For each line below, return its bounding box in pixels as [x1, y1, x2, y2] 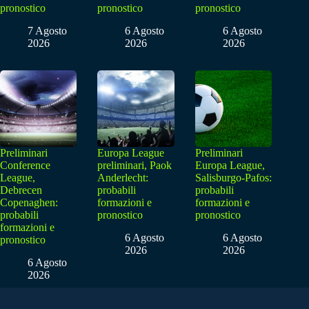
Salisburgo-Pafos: [195, 172, 272, 184]
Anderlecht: [97, 172, 149, 184]
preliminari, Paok [97, 159, 172, 172]
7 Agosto [28, 24, 67, 37]
